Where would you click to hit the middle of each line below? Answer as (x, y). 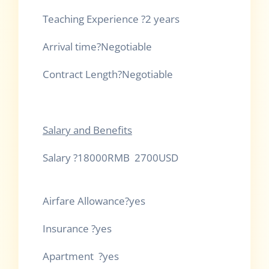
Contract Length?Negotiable (108, 74)
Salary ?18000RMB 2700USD (110, 157)
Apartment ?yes (81, 256)
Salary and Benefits (87, 130)
